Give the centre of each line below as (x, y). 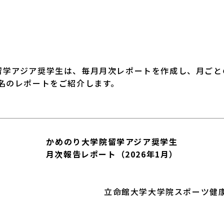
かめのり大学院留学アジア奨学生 (112, 141)
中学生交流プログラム (131, 11)
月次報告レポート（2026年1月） (112, 154)
